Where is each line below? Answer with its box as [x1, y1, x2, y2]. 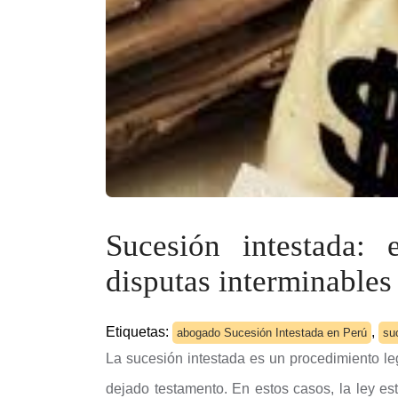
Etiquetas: [106, 324, 172, 339]
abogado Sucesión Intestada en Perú [177, 326, 367, 339]
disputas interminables [106, 264, 392, 298]
